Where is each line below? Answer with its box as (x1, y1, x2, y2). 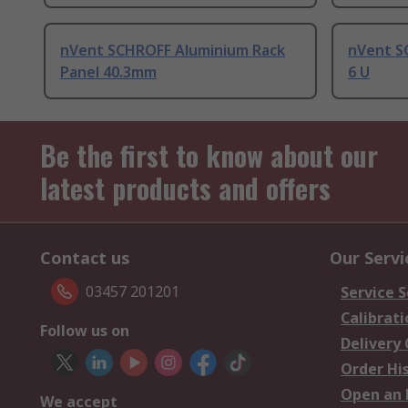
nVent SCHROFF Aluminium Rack (60, 40, 285, 61)
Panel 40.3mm (60, 62, 157, 83)
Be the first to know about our (40, 135, 378, 177)
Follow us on (40, 321, 129, 342)
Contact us (40, 247, 130, 270)
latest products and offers (40, 168, 331, 209)
